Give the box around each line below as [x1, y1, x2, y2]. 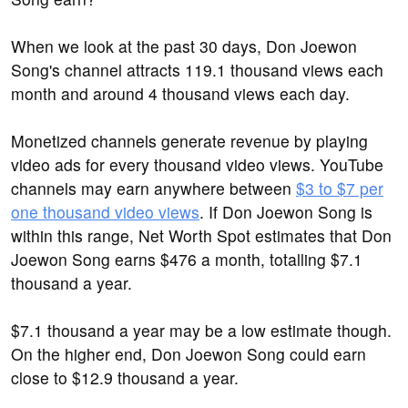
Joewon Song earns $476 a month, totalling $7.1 [11, 248, 362, 271]
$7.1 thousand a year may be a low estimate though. [11, 319, 392, 342]
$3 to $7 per [296, 177, 383, 200]
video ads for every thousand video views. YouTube [11, 153, 383, 177]
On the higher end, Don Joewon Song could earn [11, 342, 366, 366]
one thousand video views [11, 200, 199, 224]
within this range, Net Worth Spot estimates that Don [11, 224, 392, 248]
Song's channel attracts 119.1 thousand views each [11, 58, 383, 82]
